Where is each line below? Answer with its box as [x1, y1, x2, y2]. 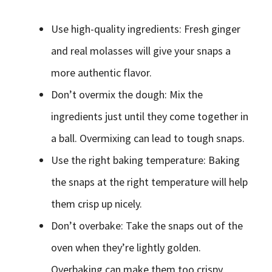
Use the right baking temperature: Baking [51, 153, 240, 167]
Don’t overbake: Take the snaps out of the [51, 219, 243, 233]
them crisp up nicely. [51, 197, 142, 211]
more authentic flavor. [51, 66, 152, 80]
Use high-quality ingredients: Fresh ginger [51, 22, 240, 36]
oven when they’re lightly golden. [51, 240, 201, 254]
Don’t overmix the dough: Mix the [51, 87, 203, 101]
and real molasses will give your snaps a [51, 44, 231, 58]
